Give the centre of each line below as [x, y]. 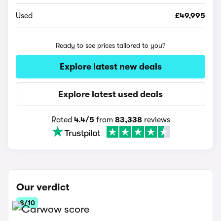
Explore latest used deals [110, 94]
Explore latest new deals [110, 67]
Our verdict [43, 187]
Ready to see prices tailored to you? [110, 45]
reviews [156, 120]
